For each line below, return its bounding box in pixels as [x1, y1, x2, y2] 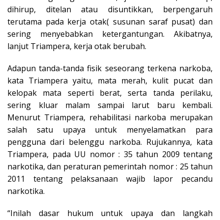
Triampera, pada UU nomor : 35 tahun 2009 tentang [7, 148, 213, 160]
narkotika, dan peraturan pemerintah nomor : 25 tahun [7, 161, 213, 172]
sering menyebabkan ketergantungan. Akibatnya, [7, 28, 213, 39]
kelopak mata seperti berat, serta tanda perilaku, [7, 87, 213, 98]
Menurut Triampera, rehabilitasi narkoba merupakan [7, 111, 213, 123]
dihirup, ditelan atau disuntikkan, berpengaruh [7, 3, 213, 15]
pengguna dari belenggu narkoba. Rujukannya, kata [7, 136, 213, 147]
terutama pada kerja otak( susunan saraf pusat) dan [7, 16, 213, 27]
